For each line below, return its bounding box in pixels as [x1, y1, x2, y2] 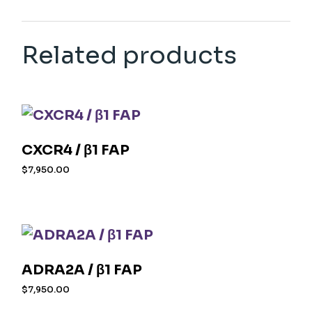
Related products [22, 40, 237, 71]
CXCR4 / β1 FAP [22, 141, 130, 159]
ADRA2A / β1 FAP [22, 261, 143, 279]
